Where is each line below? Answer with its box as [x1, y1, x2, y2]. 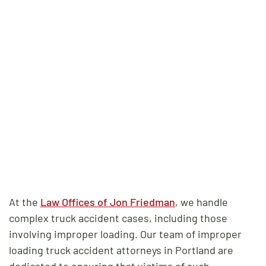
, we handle [175, 195, 228, 208]
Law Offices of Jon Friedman [40, 195, 175, 208]
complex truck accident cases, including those [9, 211, 227, 224]
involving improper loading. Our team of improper [9, 227, 242, 240]
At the [9, 195, 40, 208]
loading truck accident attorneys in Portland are [9, 243, 233, 256]
